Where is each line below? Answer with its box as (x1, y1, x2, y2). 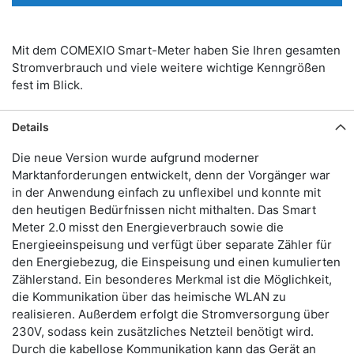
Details (12, 119, 49, 134)
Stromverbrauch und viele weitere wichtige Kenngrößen (12, 59, 326, 75)
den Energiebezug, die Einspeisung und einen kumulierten (12, 254, 341, 269)
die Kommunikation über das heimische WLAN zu (12, 288, 286, 304)
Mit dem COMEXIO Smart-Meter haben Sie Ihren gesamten (12, 42, 341, 58)
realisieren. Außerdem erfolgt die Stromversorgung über (12, 306, 330, 322)
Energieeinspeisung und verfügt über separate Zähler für (12, 236, 332, 252)
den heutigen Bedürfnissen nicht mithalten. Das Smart (12, 201, 316, 217)
